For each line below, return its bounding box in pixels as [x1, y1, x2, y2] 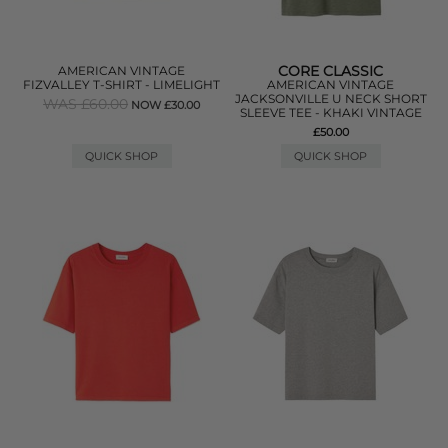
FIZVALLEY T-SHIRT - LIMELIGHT [23, 77, 221, 92]
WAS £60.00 [43, 95, 129, 113]
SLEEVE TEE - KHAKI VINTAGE [239, 105, 422, 120]
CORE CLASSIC [278, 62, 384, 80]
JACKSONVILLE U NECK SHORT [234, 91, 427, 106]
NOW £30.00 [131, 98, 201, 112]
